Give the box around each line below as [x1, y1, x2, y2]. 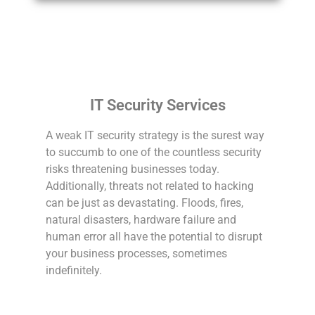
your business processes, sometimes [46, 246, 228, 260]
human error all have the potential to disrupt [46, 229, 263, 243]
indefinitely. [46, 263, 103, 277]
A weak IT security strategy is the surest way [46, 128, 265, 142]
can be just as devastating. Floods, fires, [46, 195, 244, 210]
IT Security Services [89, 96, 226, 114]
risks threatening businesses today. [46, 162, 220, 176]
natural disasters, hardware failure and [46, 212, 237, 226]
